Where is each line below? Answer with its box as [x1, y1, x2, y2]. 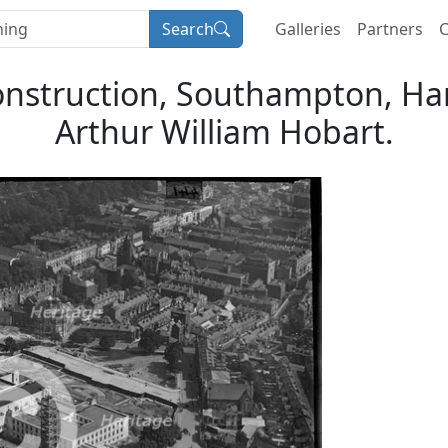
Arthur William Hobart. [54, 109, 394, 153]
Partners [357, 18, 423, 41]
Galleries [275, 18, 341, 41]
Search [162, 18, 214, 41]
